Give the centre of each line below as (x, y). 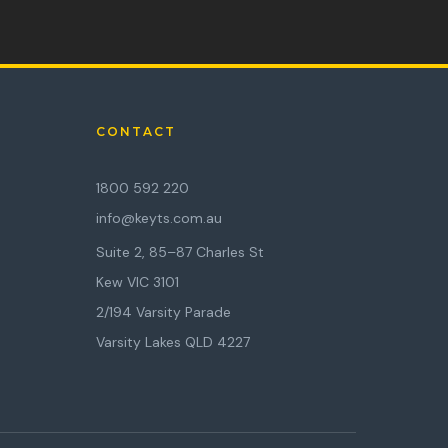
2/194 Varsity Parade (163, 312)
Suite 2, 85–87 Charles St (180, 252)
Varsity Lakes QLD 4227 (173, 342)
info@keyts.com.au (159, 218)
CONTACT (136, 131)
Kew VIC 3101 (137, 282)
